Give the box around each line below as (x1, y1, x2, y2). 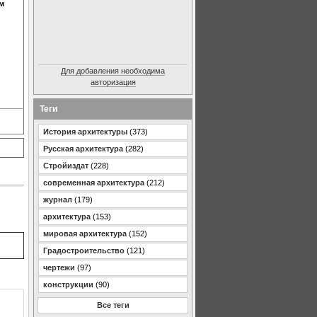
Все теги (96, 301, 129, 309)
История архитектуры (43, 127, 127, 136)
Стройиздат (43, 161, 88, 170)
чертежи (43, 263, 75, 272)
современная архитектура (43, 178, 144, 187)
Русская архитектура (43, 144, 123, 153)
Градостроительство (43, 246, 125, 255)
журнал (43, 195, 72, 204)
